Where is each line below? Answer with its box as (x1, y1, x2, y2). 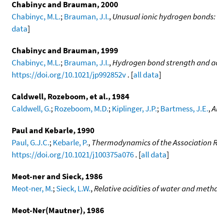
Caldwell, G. (12, 103, 51, 114)
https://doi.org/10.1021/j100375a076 (12, 149, 134, 160)
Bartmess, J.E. (160, 103, 208, 114)
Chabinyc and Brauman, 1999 (12, 45, 118, 56)
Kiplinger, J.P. (112, 103, 157, 114)
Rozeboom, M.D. (54, 103, 108, 114)
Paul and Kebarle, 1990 (12, 124, 94, 136)
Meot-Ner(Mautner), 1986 (12, 204, 104, 216)
